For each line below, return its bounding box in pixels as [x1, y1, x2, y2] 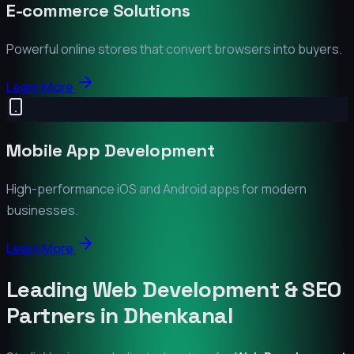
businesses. [6, 201, 78, 219]
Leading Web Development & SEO [6, 274, 341, 303]
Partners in [6, 300, 124, 330]
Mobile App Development [6, 138, 215, 161]
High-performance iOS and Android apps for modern [6, 179, 307, 198]
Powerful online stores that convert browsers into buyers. [6, 40, 342, 58]
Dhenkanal [123, 300, 234, 330]
